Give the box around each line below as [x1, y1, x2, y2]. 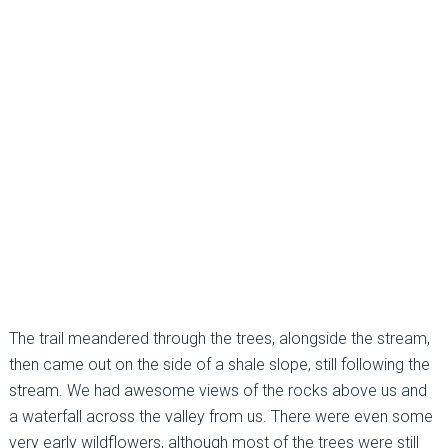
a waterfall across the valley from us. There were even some [8, 407, 433, 427]
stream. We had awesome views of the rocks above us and [8, 381, 427, 401]
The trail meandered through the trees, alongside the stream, [8, 329, 430, 349]
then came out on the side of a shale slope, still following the [8, 355, 430, 375]
